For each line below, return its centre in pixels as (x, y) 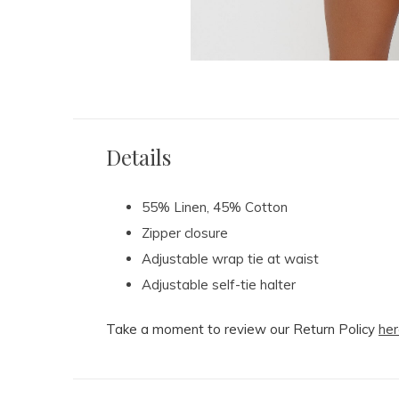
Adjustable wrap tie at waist (230, 259)
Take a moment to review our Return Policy (242, 330)
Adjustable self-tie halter (219, 285)
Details (138, 157)
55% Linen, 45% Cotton (215, 208)
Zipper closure (185, 233)
